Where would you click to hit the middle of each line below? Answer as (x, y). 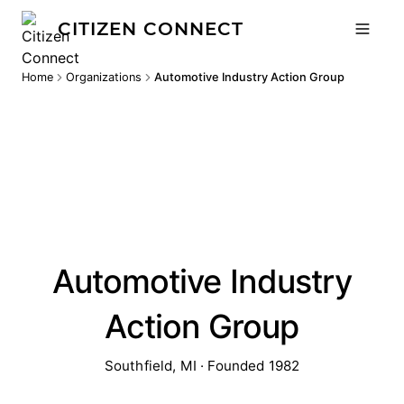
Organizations (104, 77)
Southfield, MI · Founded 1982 (202, 366)
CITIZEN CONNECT (151, 29)
